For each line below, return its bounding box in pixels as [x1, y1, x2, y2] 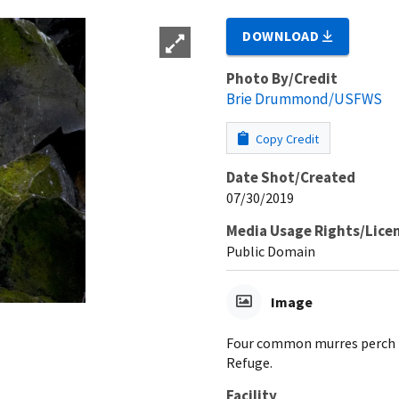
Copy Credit [253, 130, 319, 147]
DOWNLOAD [242, 26, 323, 45]
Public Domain [226, 241, 315, 260]
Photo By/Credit [226, 68, 338, 88]
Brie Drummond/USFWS [226, 88, 382, 109]
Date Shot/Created [226, 167, 355, 187]
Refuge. [226, 353, 273, 371]
